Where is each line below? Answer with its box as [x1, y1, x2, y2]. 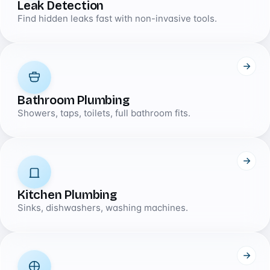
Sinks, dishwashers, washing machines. [17, 202, 188, 214]
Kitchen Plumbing [17, 187, 117, 202]
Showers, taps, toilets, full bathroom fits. [17, 107, 190, 119]
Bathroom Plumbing [17, 93, 130, 108]
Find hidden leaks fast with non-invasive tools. [17, 13, 217, 25]
